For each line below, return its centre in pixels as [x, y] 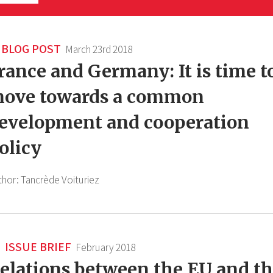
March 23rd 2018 [99, 50]
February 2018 [106, 248]
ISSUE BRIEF [37, 247]
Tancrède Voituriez [60, 180]
